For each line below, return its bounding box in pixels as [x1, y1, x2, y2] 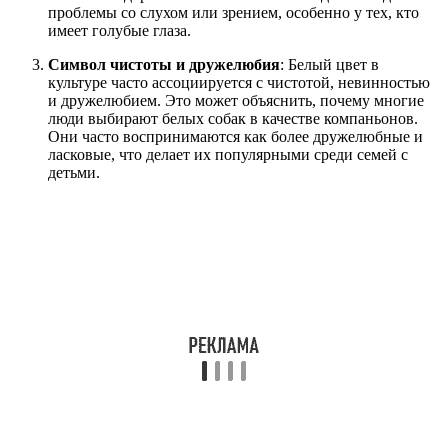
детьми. [48, 163, 100, 181]
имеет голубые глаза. [48, 21, 191, 39]
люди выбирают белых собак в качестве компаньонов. [48, 109, 418, 127]
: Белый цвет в [280, 55, 379, 73]
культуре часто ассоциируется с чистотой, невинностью [48, 73, 430, 91]
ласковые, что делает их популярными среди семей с [48, 145, 408, 163]
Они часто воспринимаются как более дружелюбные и [48, 127, 423, 145]
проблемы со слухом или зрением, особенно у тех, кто [48, 3, 419, 21]
